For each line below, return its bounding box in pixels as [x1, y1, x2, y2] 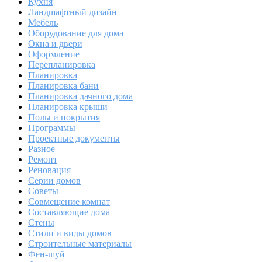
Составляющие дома [28, 207, 110, 218]
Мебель [28, 18, 58, 28]
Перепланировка [28, 60, 95, 70]
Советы [28, 186, 58, 196]
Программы [28, 123, 75, 133]
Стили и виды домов [28, 228, 112, 239]
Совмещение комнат [28, 196, 110, 207]
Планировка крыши [28, 102, 108, 112]
